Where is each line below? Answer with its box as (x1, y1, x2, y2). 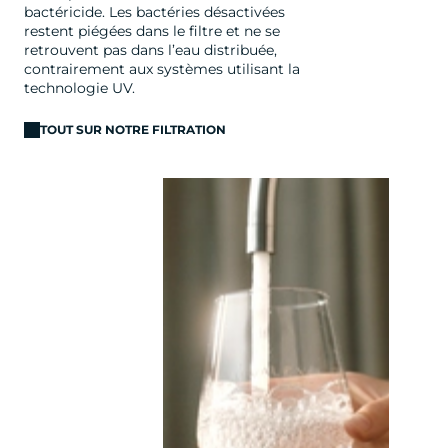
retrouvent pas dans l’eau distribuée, (24, 40, 277, 59)
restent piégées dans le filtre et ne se (24, 21, 280, 40)
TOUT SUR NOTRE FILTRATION (40, 122, 226, 138)
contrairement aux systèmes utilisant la (24, 59, 300, 78)
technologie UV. (24, 78, 135, 97)
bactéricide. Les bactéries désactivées (24, 2, 285, 21)
